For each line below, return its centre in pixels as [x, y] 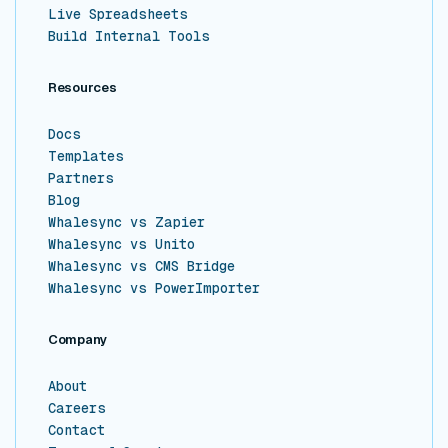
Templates [86, 156]
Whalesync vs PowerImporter [154, 288]
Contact [76, 430]
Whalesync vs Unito [121, 244]
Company [78, 340]
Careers [77, 408]
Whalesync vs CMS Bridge [141, 266]
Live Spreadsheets [118, 14]
